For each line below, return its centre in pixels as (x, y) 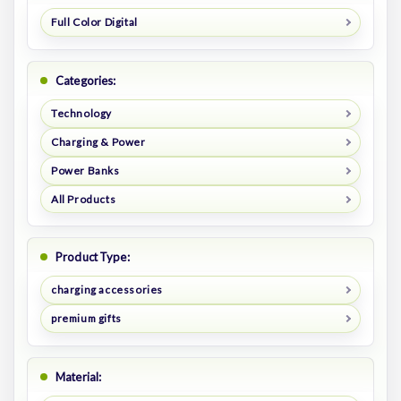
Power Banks (85, 170)
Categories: (86, 80)
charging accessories (107, 290)
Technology (81, 113)
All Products (83, 199)
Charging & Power (98, 141)
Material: (79, 377)
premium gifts (86, 319)
